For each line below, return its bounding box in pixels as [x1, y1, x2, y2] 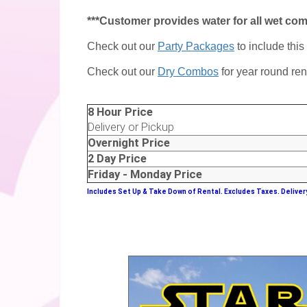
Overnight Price [88, 136, 170, 150]
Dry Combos [158, 66, 219, 78]
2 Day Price [88, 152, 147, 166]
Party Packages [158, 40, 234, 53]
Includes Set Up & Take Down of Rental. [87, 188, 224, 196]
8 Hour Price [88, 106, 153, 119]
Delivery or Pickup [88, 121, 174, 134]
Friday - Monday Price [88, 168, 202, 182]
